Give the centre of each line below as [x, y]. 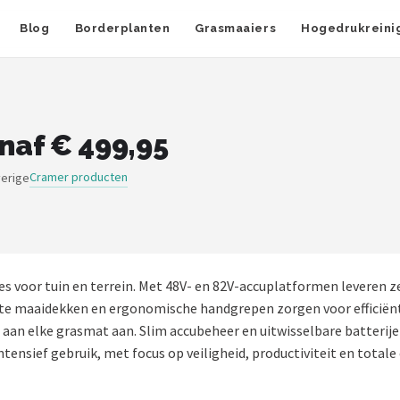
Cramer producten [79, 177]
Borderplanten [122, 28]
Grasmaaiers [236, 28]
